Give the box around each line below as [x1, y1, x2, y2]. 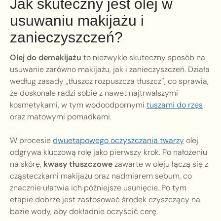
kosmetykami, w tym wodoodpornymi [10, 100, 147, 110]
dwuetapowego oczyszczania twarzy [53, 135, 184, 146]
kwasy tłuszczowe [43, 159, 112, 170]
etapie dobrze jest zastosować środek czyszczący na [10, 194, 200, 205]
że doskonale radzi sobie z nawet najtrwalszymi [10, 88, 178, 99]
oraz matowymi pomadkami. [10, 111, 111, 122]
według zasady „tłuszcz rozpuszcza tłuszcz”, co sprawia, [10, 76, 209, 87]
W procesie [10, 135, 53, 146]
